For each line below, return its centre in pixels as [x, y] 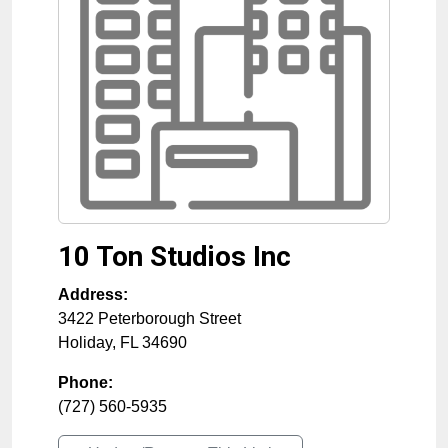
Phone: [85, 382]
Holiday [85, 342]
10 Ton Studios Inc [174, 256]
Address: [93, 294]
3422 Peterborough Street [149, 318]
